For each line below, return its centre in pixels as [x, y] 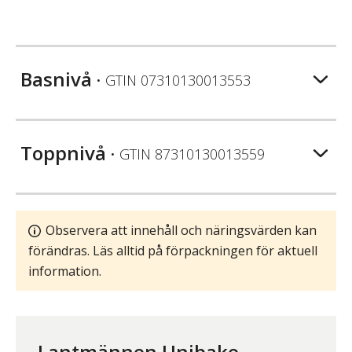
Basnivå [56, 79]
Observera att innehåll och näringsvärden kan [181, 231]
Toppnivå [63, 153]
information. [65, 271]
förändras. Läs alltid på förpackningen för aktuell [173, 251]
